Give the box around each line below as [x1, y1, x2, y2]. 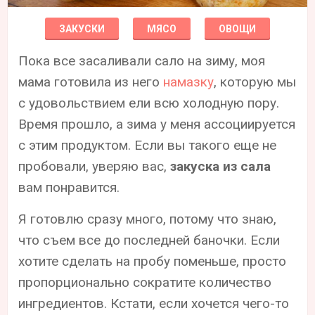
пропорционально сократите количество [18, 274, 272, 290]
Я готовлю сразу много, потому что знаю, [18, 210, 277, 227]
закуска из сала [170, 157, 271, 174]
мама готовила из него [18, 73, 164, 90]
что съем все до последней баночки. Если [18, 231, 281, 248]
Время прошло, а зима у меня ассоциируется [18, 115, 296, 132]
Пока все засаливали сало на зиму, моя [18, 52, 266, 69]
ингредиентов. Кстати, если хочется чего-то [18, 295, 290, 311]
